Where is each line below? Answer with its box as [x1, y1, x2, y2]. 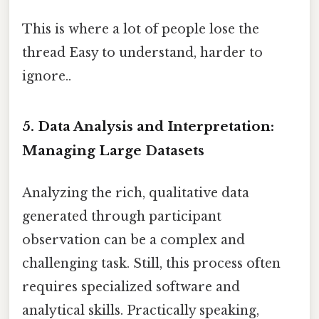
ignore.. [22, 68, 71, 84]
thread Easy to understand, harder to [22, 44, 263, 61]
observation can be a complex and [22, 231, 245, 248]
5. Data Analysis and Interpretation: [22, 117, 274, 135]
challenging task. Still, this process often [22, 255, 281, 271]
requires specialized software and [22, 278, 240, 295]
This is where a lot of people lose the [22, 21, 259, 37]
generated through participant [22, 208, 221, 224]
